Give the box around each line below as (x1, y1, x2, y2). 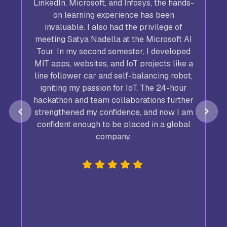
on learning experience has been (53, 9, 174, 20)
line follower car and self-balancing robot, (34, 70, 193, 81)
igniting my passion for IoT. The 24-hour (40, 82, 187, 93)
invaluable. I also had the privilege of (45, 21, 182, 32)
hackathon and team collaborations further (33, 94, 194, 105)
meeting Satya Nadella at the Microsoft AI (35, 33, 192, 45)
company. (96, 131, 131, 142)
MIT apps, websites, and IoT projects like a (34, 58, 193, 69)
